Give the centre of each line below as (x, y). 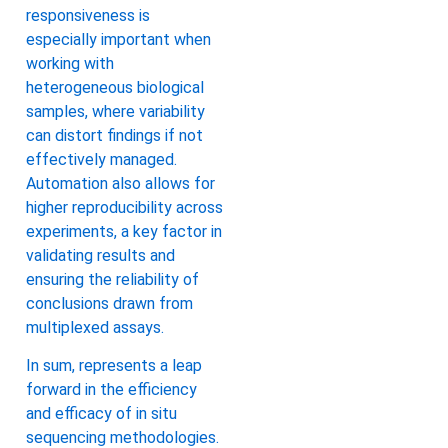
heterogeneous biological (115, 87)
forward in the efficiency (111, 390)
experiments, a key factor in (124, 231)
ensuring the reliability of (112, 279)
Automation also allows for (120, 183)
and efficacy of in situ (101, 414)
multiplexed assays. (95, 327)
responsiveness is (88, 15)
